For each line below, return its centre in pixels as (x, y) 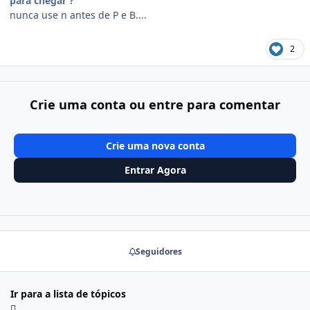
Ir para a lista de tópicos (68, 294)
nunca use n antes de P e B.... (78, 15)
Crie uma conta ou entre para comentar (155, 104)
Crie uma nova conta (155, 145)
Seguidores (158, 251)
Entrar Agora (155, 170)
